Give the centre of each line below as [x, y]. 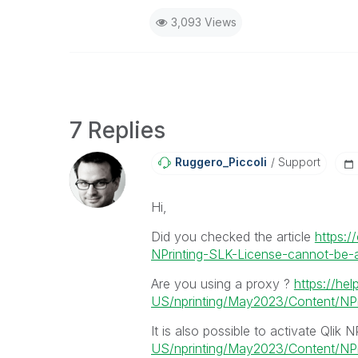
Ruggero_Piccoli [221, 162]
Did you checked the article [233, 237]
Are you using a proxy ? [222, 284]
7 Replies [117, 130]
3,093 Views [203, 22]
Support [297, 162]
